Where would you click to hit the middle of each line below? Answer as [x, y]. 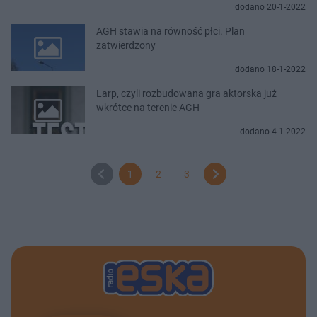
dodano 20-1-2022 [270, 7]
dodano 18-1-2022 [270, 69]
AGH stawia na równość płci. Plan [171, 31]
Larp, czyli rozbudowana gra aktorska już [186, 93]
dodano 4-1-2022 [273, 131]
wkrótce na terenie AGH [148, 107]
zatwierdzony [126, 45]
